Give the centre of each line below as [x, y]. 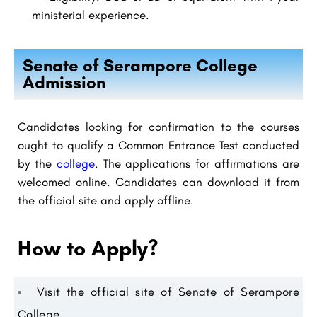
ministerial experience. [91, 15]
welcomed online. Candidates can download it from [158, 181]
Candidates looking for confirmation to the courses [158, 126]
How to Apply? [88, 248]
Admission [64, 82]
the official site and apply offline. [106, 200]
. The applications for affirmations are [197, 163]
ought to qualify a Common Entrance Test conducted [158, 145]
